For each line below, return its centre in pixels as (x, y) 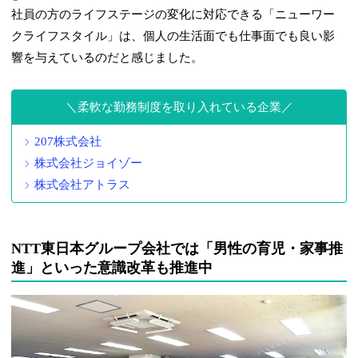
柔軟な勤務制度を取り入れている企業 (179, 107)
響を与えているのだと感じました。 (107, 58)
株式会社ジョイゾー (89, 163)
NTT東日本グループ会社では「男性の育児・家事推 (177, 249)
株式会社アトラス (83, 185)
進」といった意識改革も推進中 (112, 268)
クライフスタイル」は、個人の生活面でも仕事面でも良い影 (173, 36)
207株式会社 (68, 142)
